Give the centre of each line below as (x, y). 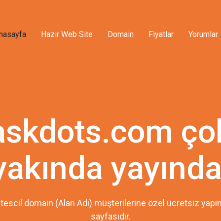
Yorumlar (203, 34)
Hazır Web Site (67, 34)
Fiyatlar (161, 34)
